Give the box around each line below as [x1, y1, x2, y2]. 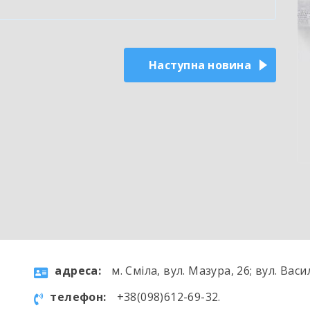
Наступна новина [149, 57, 251, 73]
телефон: [50, 289, 107, 304]
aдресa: [55, 263, 102, 278]
